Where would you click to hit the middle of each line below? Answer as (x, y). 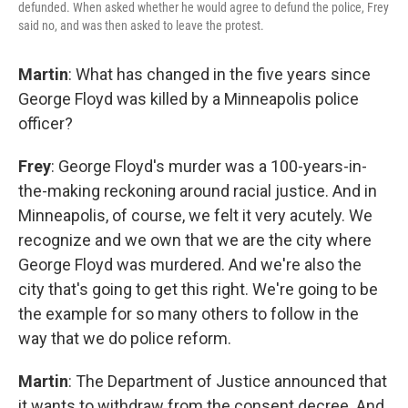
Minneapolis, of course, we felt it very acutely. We (195, 215)
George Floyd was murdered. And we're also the (190, 264)
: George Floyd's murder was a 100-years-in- (209, 166)
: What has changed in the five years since (219, 74)
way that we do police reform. (125, 338)
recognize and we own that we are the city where (195, 240)
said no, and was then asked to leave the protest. (141, 25)
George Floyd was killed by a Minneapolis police (189, 98)
